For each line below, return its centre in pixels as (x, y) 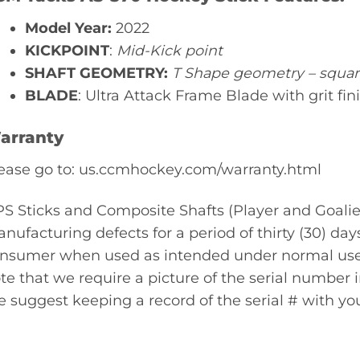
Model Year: (68, 27)
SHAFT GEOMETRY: (96, 72)
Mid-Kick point (171, 50)
